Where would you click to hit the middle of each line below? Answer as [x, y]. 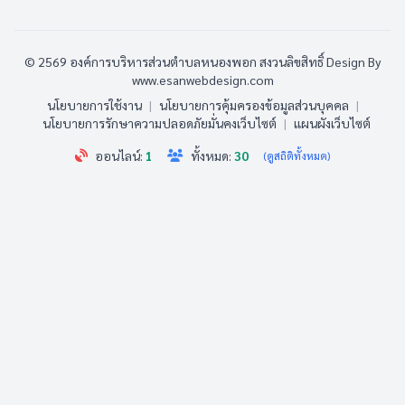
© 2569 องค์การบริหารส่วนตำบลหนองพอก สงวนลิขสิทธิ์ [175, 61]
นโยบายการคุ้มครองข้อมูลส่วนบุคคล [254, 105]
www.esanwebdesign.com [202, 80]
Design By [353, 61]
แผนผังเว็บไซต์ [332, 123]
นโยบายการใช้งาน [94, 105]
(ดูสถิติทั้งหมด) [297, 155]
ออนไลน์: [120, 155]
